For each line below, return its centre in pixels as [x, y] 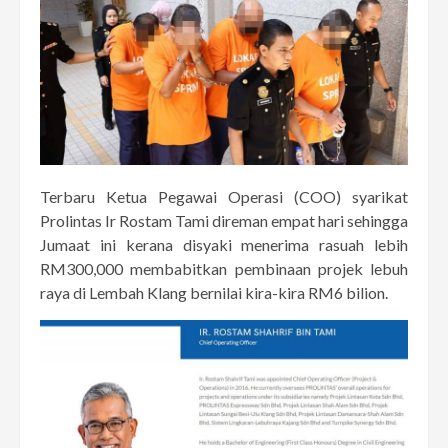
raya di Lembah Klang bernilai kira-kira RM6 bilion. [214, 293]
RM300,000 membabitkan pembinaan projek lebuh [224, 269]
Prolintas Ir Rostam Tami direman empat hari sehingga [224, 221]
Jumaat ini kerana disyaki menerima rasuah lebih [224, 245]
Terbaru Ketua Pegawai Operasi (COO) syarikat [224, 197]
